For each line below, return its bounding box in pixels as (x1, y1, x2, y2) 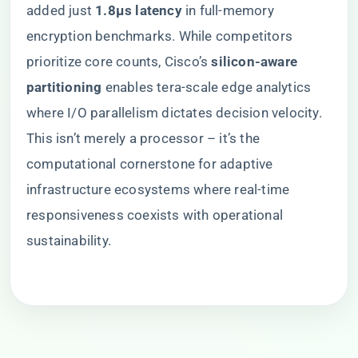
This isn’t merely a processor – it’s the (26, 130, 260, 146)
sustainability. (26, 233, 111, 249)
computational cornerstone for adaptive (26, 156, 273, 172)
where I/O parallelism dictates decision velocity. (26, 105, 322, 121)
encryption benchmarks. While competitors (26, 28, 293, 44)
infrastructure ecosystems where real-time (26, 181, 290, 197)
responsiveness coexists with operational (26, 207, 284, 223)
